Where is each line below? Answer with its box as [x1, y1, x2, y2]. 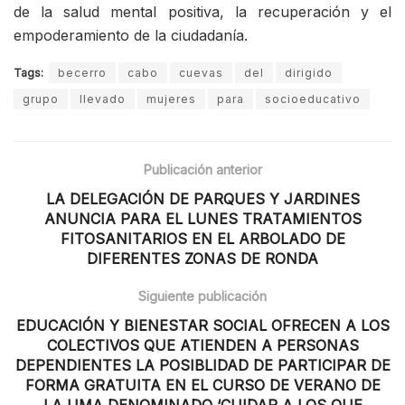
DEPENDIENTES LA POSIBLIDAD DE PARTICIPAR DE [14, 356, 391, 375]
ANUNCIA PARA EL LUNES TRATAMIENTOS [43, 210, 362, 229]
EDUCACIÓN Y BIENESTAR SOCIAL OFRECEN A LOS [15, 316, 390, 335]
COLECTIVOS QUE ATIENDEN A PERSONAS [46, 336, 359, 355]
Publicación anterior [143, 162, 262, 178]
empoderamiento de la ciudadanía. [14, 26, 248, 45]
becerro [58, 66, 107, 80]
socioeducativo [265, 92, 361, 107]
